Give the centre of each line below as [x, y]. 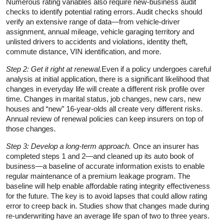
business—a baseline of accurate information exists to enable [105, 166]
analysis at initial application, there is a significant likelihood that [108, 79]
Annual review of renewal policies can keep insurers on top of [105, 118]
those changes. [31, 128]
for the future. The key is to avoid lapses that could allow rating [107, 196]
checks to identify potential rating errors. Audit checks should [104, 11]
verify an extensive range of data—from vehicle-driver [93, 21]
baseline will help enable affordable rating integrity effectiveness [108, 186]
